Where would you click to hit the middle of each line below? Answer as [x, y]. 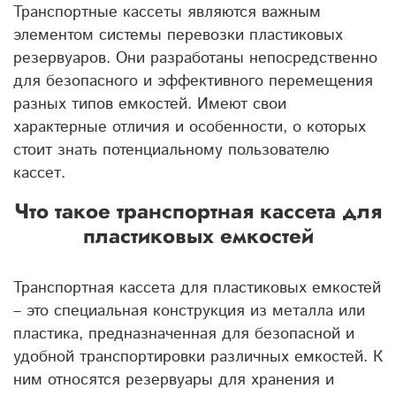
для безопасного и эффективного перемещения [193, 81]
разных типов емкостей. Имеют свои [150, 104]
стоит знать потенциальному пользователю [171, 150]
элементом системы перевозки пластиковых [178, 35]
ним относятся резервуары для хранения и [174, 380]
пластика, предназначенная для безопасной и [184, 334]
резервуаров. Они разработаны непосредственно [195, 58]
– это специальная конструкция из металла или [189, 311]
